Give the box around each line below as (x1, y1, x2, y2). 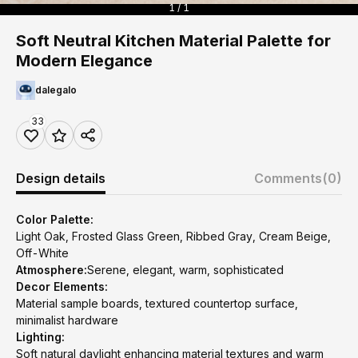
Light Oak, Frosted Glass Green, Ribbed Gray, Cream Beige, (16, 229, 331, 243)
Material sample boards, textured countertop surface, (16, 296, 298, 310)
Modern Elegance (16, 51, 153, 70)
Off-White (16, 246, 69, 260)
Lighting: (16, 330, 65, 344)
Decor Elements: (16, 280, 108, 293)
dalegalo (35, 84, 77, 96)
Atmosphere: (16, 263, 87, 276)
